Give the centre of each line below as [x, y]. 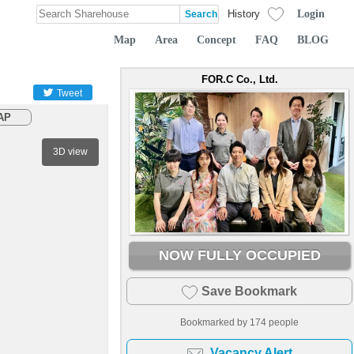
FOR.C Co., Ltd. [239, 79]
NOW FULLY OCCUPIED [239, 255]
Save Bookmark [249, 291]
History [244, 14]
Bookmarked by [215, 322]
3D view [70, 152]
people [282, 322]
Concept [217, 39]
